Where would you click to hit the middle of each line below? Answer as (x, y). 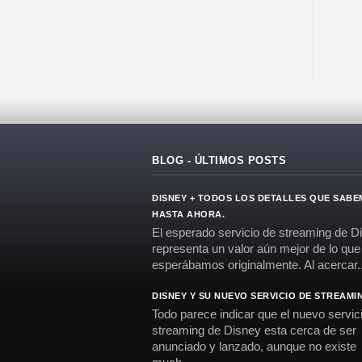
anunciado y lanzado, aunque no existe (254, 346)
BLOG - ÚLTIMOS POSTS (219, 160)
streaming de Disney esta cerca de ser (254, 330)
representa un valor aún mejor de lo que (256, 248)
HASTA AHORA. (188, 214)
